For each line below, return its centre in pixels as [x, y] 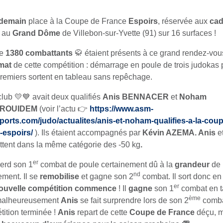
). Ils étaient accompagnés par [88, 133]
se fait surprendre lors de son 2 [133, 201]
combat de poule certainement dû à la [107, 165]
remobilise [59, 177]
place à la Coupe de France [77, 21]
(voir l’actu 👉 [64, 109]
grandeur [192, 165]
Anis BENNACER [136, 97]
